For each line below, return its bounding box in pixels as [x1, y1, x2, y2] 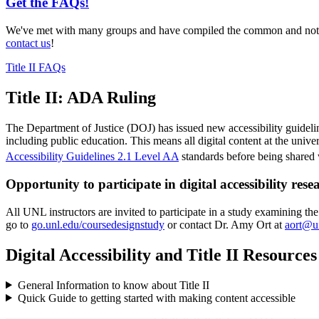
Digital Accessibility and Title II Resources [6, 245, 317, 264]
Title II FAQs [6, 61, 66, 74]
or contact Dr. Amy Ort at [164, 218, 285, 231]
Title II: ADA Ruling [6, 88, 164, 108]
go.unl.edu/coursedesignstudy [31, 218, 164, 231]
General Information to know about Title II [17, 278, 209, 291]
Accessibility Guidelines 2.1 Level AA [6, 150, 179, 163]
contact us [6, 37, 51, 50]
